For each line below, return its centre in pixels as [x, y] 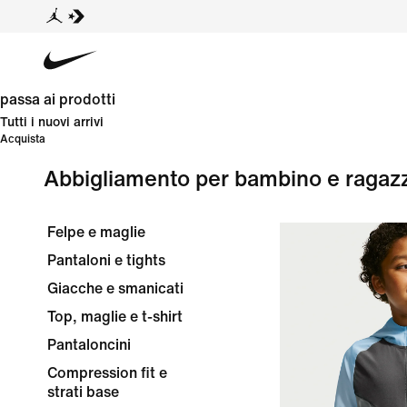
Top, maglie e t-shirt [115, 317]
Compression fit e [107, 373]
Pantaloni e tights [106, 260]
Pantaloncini [89, 345]
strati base [83, 392]
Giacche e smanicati [115, 288]
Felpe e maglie [96, 232]
